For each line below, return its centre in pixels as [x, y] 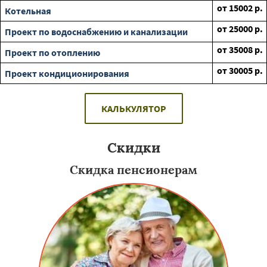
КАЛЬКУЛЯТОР [133, 108]
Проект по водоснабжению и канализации [96, 32]
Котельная [28, 11]
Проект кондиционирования [67, 73]
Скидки [133, 148]
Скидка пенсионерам [133, 170]
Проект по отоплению [52, 52]
